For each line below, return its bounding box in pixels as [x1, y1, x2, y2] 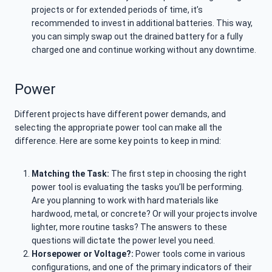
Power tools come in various [135, 249, 245, 259]
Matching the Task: [32, 169, 111, 179]
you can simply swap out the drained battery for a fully [32, 32, 243, 42]
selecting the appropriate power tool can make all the [15, 123, 222, 133]
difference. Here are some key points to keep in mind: [15, 136, 221, 146]
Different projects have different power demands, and [15, 109, 226, 120]
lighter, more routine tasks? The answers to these [32, 222, 227, 233]
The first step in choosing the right [111, 169, 246, 179]
